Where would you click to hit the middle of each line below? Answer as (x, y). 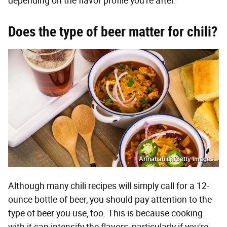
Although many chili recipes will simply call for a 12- (109, 186)
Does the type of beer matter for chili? (113, 31)
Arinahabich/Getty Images (176, 159)
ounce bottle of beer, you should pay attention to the (110, 200)
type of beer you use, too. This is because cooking (105, 214)
